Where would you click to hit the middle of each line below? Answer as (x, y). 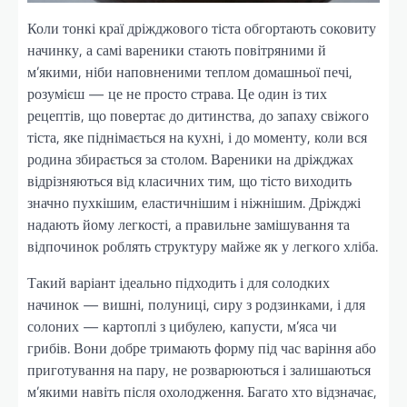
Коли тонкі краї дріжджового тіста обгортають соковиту (202, 28)
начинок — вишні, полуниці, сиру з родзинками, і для (196, 304)
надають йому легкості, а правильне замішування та (189, 224)
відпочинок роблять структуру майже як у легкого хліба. (203, 246)
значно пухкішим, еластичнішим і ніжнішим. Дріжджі (194, 202)
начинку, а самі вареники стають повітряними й (177, 50)
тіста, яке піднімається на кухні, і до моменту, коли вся (197, 137)
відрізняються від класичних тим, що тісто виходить (189, 180)
